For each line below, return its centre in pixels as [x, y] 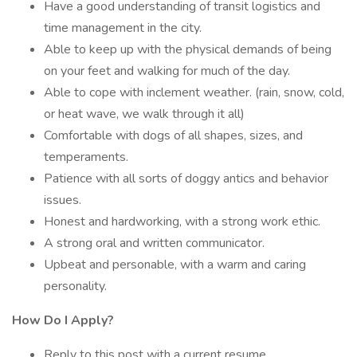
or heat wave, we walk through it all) [144, 114]
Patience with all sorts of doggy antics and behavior [186, 178]
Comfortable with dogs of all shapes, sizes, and [173, 135]
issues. [63, 200]
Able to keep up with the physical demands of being [188, 49]
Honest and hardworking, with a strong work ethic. [182, 222]
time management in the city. [123, 28]
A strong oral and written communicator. [154, 243]
